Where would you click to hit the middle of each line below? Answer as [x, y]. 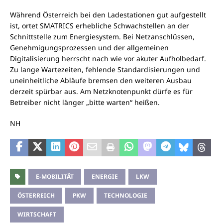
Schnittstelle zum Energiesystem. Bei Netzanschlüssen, [102, 37]
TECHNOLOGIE [126, 196]
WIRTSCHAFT [37, 215]
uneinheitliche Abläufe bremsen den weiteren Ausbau [101, 81]
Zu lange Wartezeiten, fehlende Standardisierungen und [105, 70]
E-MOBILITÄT [55, 177]
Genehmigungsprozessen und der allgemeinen [89, 48]
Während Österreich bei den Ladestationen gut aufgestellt [108, 15]
